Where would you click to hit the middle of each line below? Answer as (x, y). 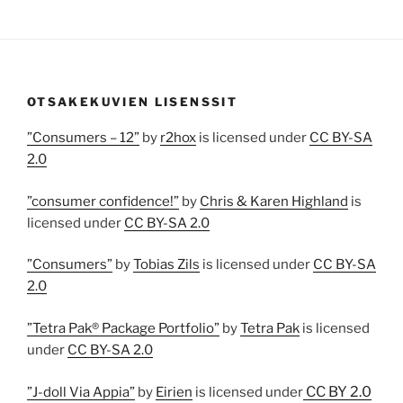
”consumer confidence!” (103, 201)
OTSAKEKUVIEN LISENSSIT (132, 101)
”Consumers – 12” (83, 138)
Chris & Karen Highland (274, 201)
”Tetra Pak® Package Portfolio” (123, 328)
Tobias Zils (166, 265)
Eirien (174, 393)
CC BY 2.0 (337, 392)
